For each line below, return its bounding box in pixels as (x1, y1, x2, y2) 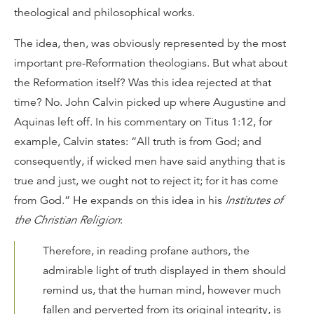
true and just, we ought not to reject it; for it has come (14, 173, 278, 188)
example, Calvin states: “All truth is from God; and (14, 134, 261, 149)
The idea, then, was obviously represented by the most (14, 36, 286, 50)
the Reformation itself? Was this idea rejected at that (14, 75, 271, 90)
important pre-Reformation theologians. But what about (14, 55, 287, 70)
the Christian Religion (14, 212, 120, 227)
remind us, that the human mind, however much (43, 282, 281, 297)
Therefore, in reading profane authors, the (43, 243, 250, 258)
